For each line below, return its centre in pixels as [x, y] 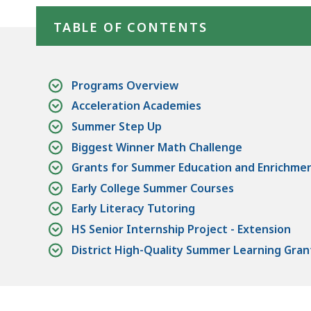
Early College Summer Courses [153, 188]
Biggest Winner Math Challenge [157, 147]
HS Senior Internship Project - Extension [181, 229]
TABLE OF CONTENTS [131, 27]
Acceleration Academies [136, 106]
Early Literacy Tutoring [133, 209]
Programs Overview [125, 85]
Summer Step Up [117, 126]
